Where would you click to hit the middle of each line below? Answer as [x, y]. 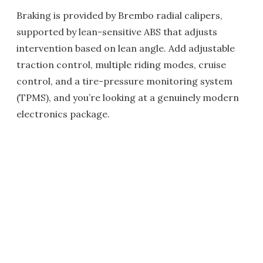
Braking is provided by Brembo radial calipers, [119, 16]
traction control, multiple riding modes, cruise [121, 65]
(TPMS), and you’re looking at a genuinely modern [128, 98]
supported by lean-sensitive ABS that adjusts [117, 32]
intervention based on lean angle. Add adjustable [126, 48]
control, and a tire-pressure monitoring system [124, 81]
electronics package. [63, 114]
